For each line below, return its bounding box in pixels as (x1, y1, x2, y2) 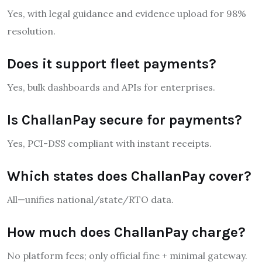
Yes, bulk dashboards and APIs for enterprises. (7, 81, 215, 93)
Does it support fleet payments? (7, 55, 216, 72)
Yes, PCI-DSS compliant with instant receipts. (7, 137, 212, 149)
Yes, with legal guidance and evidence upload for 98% (7, 7, 246, 19)
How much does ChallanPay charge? (7, 223, 246, 240)
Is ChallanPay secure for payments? (7, 111, 242, 128)
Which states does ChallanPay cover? (7, 167, 251, 184)
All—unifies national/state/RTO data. (7, 193, 174, 205)
